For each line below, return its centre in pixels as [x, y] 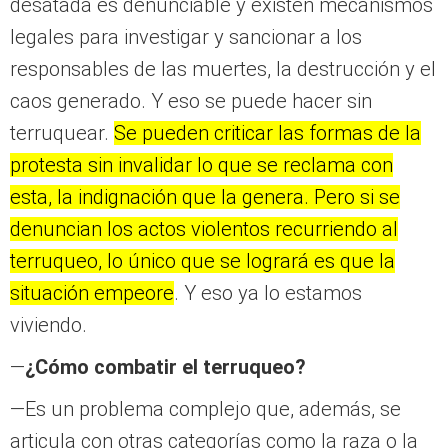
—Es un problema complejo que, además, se [205, 409]
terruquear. [62, 133]
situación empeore [92, 293]
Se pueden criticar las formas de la [267, 133]
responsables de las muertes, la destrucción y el [223, 69]
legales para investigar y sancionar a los [186, 37]
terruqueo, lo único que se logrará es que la [202, 261]
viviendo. [48, 325]
